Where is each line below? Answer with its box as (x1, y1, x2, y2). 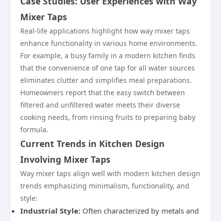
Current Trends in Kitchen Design (20, 138, 165, 149)
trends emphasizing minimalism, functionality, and (20, 181, 189, 190)
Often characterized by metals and (80, 206, 199, 216)
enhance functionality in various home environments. (20, 38, 197, 48)
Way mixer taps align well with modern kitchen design (20, 169, 200, 178)
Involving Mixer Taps (20, 153, 110, 165)
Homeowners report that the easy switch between (20, 88, 185, 97)
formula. (20, 125, 48, 134)
